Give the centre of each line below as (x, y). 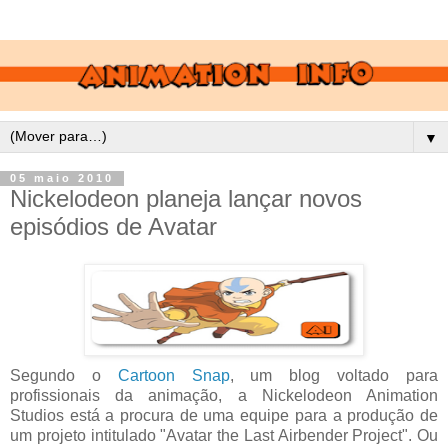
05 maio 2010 (62, 178)
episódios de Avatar (113, 226)
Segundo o (64, 376)
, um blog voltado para (334, 376)
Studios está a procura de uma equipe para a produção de (224, 416)
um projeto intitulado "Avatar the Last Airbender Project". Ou (224, 436)
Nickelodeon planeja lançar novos (186, 198)
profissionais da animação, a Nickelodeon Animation (224, 396)
